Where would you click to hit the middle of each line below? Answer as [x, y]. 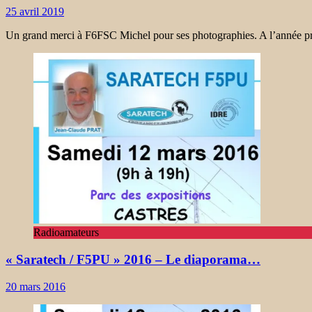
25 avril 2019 [35, 12]
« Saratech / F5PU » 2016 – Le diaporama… [133, 260]
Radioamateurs [66, 233]
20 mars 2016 [36, 286]
